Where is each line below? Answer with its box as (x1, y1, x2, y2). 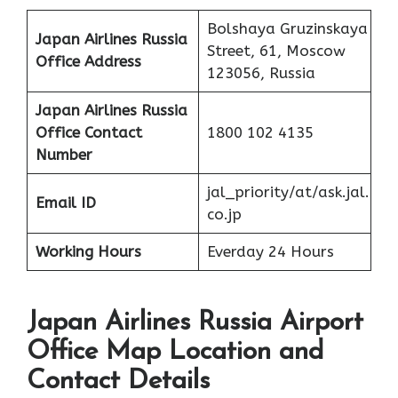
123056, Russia (206, 63, 315, 82)
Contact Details (27, 368, 210, 396)
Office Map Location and (27, 338, 323, 367)
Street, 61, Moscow (206, 41, 346, 60)
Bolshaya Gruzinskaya (206, 19, 368, 37)
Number (35, 145, 92, 163)
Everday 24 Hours (206, 242, 334, 260)
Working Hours (35, 242, 141, 260)
